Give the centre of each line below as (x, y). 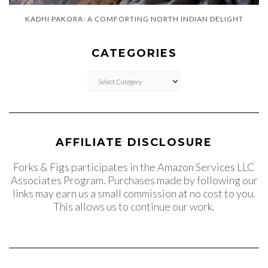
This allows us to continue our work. (134, 207)
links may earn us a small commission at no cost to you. (134, 194)
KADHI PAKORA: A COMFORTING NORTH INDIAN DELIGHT (134, 19)
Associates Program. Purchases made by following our (134, 180)
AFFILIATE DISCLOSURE (134, 143)
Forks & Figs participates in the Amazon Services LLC (134, 167)
